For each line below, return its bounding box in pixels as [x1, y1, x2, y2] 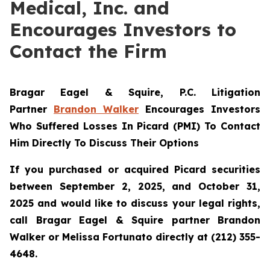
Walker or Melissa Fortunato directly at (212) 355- [10, 231, 260, 243]
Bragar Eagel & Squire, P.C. [10, 86, 212, 98]
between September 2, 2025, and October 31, [10, 180, 260, 192]
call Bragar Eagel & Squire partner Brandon [10, 214, 260, 226]
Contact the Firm [10, 40, 167, 63]
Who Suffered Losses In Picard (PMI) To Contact [10, 120, 260, 132]
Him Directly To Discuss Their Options [10, 137, 199, 149]
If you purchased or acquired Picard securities [10, 163, 260, 175]
